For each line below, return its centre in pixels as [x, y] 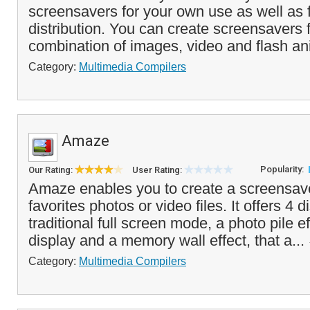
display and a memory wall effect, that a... [168, 240]
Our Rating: [52, 170]
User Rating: [158, 170]
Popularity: [283, 169]
